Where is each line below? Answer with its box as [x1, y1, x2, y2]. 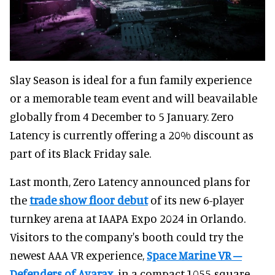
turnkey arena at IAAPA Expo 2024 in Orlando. [10, 211, 246, 225]
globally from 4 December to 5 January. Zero [10, 109, 234, 123]
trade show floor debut [29, 192, 148, 207]
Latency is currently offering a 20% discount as [10, 127, 254, 142]
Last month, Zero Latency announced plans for [10, 174, 250, 188]
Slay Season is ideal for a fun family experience [10, 72, 252, 87]
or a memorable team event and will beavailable [10, 90, 257, 105]
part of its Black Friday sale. [10, 145, 151, 160]
